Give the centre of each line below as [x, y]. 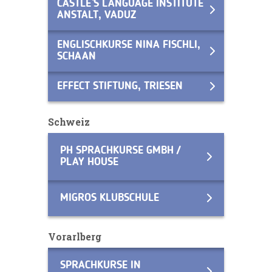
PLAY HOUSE [89, 162]
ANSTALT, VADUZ [97, 15]
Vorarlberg [75, 236]
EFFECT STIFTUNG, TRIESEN [120, 86]
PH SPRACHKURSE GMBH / [120, 150]
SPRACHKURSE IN [100, 265]
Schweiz [69, 121]
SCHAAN [76, 56]
